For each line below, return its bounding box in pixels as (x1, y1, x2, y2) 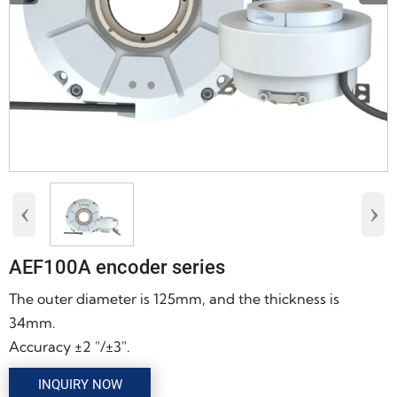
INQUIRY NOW (37, 376, 122, 393)
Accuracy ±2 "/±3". (9, 337, 130, 355)
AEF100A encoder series (9, 255, 225, 278)
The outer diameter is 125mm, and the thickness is (9, 289, 339, 307)
